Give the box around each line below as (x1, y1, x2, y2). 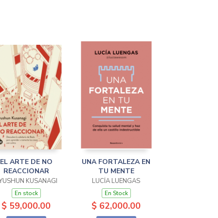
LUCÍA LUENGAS (92, 176, 140, 185)
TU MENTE (98, 166, 134, 176)
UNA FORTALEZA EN (82, 157, 150, 166)
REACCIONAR (3, 166, 49, 176)
